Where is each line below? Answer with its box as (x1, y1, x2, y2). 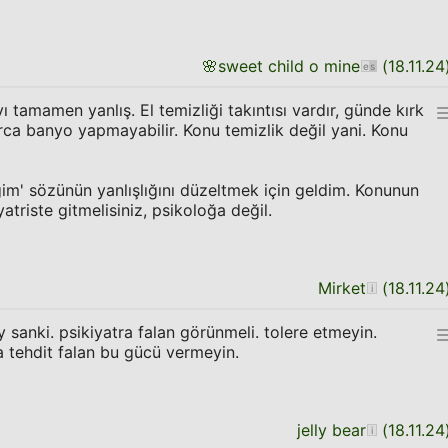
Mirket (318, 278, 366, 298)
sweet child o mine (218, 56, 360, 76)
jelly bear (297, 420, 366, 440)
